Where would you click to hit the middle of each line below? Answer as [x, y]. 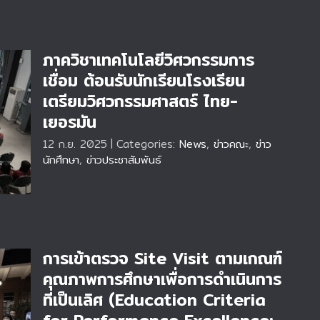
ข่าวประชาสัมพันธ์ [124, 160]
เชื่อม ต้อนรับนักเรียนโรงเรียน [144, 81]
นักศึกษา [61, 160]
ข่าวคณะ [231, 144]
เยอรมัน [70, 122]
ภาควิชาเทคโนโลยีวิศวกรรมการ [149, 60]
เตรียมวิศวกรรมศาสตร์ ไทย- [140, 101]
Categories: [148, 144]
